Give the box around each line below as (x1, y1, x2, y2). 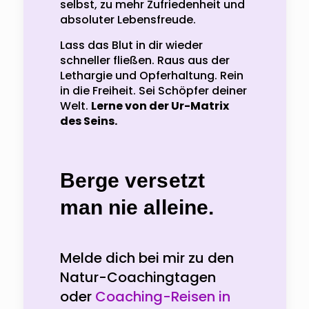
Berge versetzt (59, 168, 205, 192)
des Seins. (59, 112, 117, 129)
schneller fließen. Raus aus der (59, 52, 230, 68)
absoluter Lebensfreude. (59, 11, 196, 28)
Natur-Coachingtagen (59, 267, 216, 287)
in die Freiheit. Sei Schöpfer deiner (59, 82, 247, 99)
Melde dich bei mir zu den (59, 248, 234, 268)
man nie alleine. (59, 195, 215, 219)
